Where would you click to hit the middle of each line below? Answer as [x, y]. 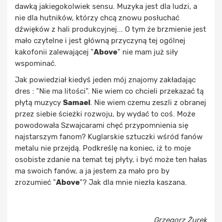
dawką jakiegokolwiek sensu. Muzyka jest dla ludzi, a [106, 6]
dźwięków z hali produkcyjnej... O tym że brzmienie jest [111, 29]
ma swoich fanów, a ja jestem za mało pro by [92, 171]
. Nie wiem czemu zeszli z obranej [148, 103]
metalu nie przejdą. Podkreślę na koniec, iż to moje [103, 148]
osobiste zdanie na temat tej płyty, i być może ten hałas [111, 160]
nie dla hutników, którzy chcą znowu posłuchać [97, 18]
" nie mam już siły [148, 52]
